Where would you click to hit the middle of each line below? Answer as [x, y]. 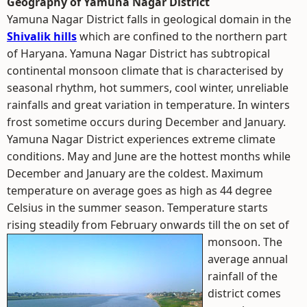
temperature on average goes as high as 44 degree [139, 191]
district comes [244, 293]
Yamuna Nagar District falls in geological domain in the [149, 19]
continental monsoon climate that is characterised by [145, 71]
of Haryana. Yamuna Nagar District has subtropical [138, 53]
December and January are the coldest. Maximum [135, 173]
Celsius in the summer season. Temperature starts [137, 208]
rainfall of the [243, 276]
